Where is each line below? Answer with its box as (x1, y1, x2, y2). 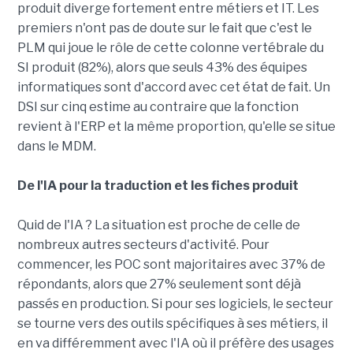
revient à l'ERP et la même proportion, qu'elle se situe (17, 118, 336, 134)
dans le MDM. (17, 138, 96, 154)
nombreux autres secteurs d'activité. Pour (17, 236, 269, 252)
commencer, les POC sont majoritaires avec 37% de (17, 256, 325, 272)
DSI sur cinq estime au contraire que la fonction (17, 98, 299, 114)
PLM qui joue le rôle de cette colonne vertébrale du (17, 39, 324, 55)
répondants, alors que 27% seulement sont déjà (17, 276, 301, 292)
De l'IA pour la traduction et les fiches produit (17, 177, 299, 193)
